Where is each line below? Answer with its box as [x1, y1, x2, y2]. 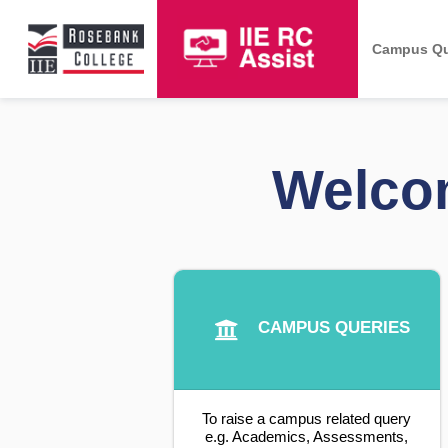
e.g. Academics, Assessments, [205, 428, 409, 446]
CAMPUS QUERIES [257, 317, 410, 337]
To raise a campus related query [202, 410, 412, 428]
